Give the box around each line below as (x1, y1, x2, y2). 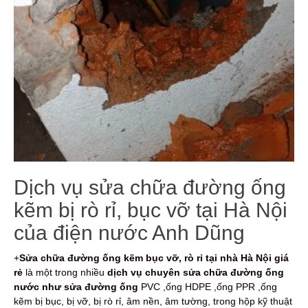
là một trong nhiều (23, 266, 107, 278)
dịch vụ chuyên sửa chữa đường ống (107, 266, 284, 278)
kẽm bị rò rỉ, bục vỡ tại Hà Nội (14, 198, 287, 221)
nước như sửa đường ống (14, 280, 138, 292)
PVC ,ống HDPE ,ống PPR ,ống (138, 280, 277, 292)
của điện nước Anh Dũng (14, 221, 245, 244)
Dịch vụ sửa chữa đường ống (14, 175, 286, 199)
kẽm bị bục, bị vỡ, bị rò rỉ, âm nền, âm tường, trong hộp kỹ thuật (14, 295, 292, 307)
